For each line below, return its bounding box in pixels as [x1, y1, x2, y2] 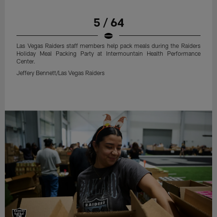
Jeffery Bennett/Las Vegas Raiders [16, 69, 105, 76]
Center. [16, 57, 36, 64]
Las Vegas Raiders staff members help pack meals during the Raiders [16, 42, 201, 49]
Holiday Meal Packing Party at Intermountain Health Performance [16, 49, 201, 57]
